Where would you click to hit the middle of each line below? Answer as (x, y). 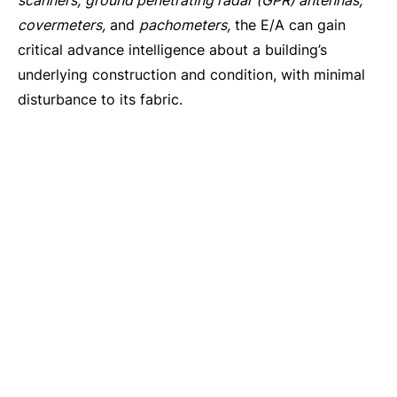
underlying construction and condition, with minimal (191, 74)
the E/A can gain (288, 25)
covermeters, (62, 25)
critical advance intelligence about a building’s (172, 50)
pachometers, (185, 25)
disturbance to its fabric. (100, 99)
